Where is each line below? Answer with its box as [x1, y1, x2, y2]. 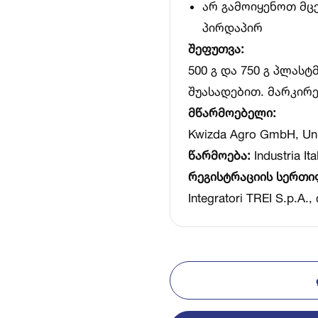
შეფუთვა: [188, 41, 244, 56]
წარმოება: [188, 148, 251, 163]
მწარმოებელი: [188, 105, 276, 120]
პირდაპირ [202, 20, 263, 35]
